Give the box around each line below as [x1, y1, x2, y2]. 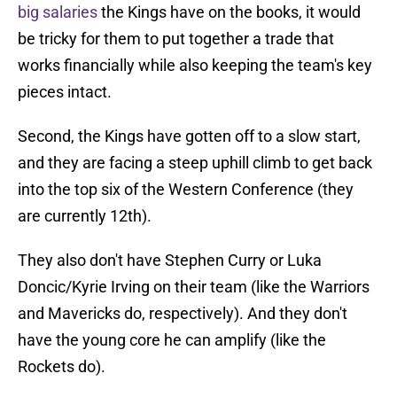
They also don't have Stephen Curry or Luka [18, 251, 322, 270]
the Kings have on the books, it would [97, 3, 361, 22]
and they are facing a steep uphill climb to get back [18, 153, 372, 173]
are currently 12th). [18, 206, 152, 226]
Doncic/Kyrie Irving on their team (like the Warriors [18, 277, 370, 297]
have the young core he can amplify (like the [18, 331, 326, 350]
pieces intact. [18, 82, 112, 102]
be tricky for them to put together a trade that [18, 29, 334, 49]
